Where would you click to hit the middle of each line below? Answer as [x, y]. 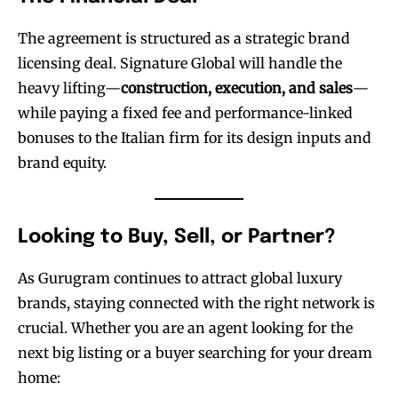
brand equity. [62, 162]
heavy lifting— [69, 88]
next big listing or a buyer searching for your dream [195, 352]
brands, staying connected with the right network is [196, 302]
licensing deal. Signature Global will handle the [180, 63]
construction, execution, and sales [237, 88]
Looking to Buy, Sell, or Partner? [177, 237]
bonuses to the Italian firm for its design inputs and [195, 137]
